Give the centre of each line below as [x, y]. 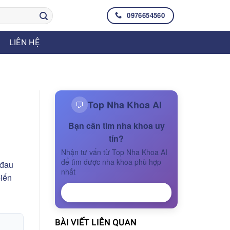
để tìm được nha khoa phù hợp [111, 162]
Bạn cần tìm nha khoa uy [116, 126]
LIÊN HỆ [24, 42]
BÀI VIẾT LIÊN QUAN [96, 223]
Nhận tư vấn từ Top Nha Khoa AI [114, 152]
